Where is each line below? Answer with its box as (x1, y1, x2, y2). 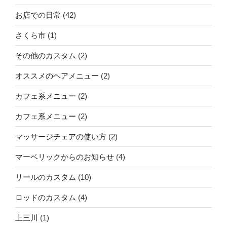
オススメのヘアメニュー (15, 71, 99, 80)
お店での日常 (15, 10, 61, 19)
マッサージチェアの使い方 (15, 132, 106, 141)
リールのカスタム (15, 172, 76, 181)
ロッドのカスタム (15, 193, 76, 202)
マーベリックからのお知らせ (15, 152, 114, 161)
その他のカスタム (15, 51, 76, 60)
